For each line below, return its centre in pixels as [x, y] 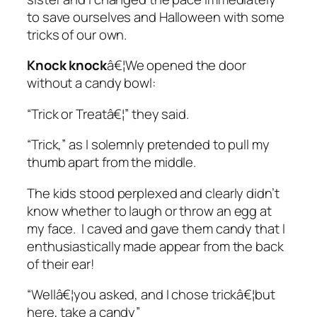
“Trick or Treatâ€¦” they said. [109, 114]
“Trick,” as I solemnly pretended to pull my [148, 145]
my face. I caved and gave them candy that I [156, 228]
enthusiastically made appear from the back [155, 246]
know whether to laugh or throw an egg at [149, 211]
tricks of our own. [79, 34]
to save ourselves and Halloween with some [156, 17]
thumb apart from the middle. [113, 162]
